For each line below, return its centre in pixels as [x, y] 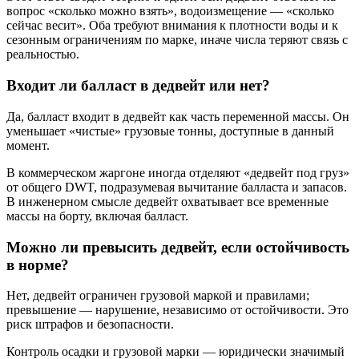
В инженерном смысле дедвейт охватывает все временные [167, 201]
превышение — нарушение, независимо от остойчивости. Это [177, 310]
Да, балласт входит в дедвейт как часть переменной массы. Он [178, 116]
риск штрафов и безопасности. [90, 325]
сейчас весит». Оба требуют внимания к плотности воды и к [172, 26]
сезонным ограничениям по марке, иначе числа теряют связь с [177, 40]
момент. [28, 145]
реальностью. [43, 54]
